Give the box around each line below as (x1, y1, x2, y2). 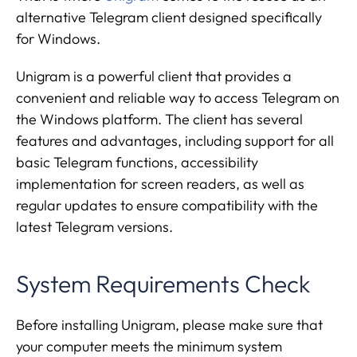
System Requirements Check (16, 269, 311, 299)
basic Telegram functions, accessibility (16, 153, 258, 171)
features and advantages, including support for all (16, 131, 334, 150)
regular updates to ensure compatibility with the (16, 196, 318, 214)
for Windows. (16, 29, 100, 48)
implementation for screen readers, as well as (16, 175, 304, 193)
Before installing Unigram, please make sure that (16, 316, 323, 334)
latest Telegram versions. (16, 218, 173, 236)
